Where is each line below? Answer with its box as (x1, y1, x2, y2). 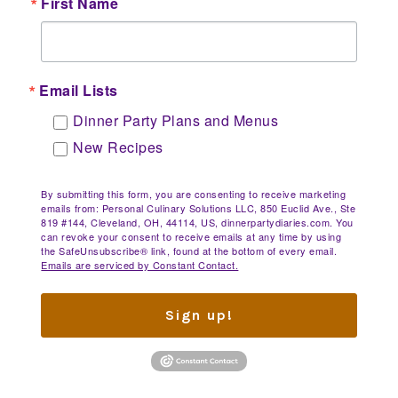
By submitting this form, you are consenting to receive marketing (41, 187, 346, 202)
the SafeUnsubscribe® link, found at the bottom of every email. (41, 243, 338, 259)
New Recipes (73, 137, 163, 158)
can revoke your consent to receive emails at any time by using (41, 229, 342, 244)
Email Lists (39, 80, 118, 101)
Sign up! (164, 306, 234, 324)
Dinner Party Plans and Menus (73, 110, 279, 131)
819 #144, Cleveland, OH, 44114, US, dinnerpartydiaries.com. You (41, 215, 354, 230)
